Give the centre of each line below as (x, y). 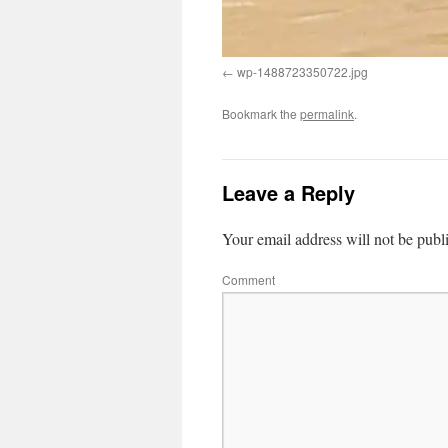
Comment (248, 280)
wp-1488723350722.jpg (302, 72)
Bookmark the (261, 114)
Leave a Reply (288, 193)
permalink (327, 114)
